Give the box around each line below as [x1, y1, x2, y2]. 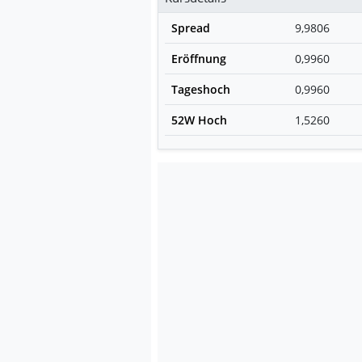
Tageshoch [171, 81, 230, 97]
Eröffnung [171, 50, 226, 66]
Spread [171, 19, 210, 36]
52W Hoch [171, 112, 227, 128]
